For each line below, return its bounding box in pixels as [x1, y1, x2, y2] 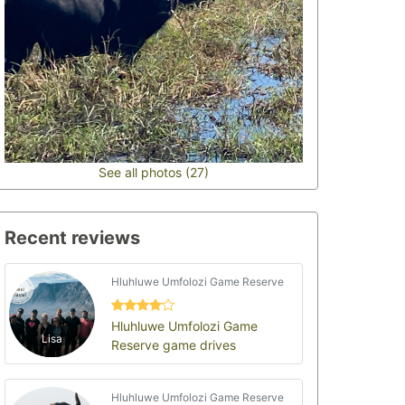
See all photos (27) [99, 165, 209, 180]
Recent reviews [5, 227, 140, 249]
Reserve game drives [111, 336, 237, 353]
